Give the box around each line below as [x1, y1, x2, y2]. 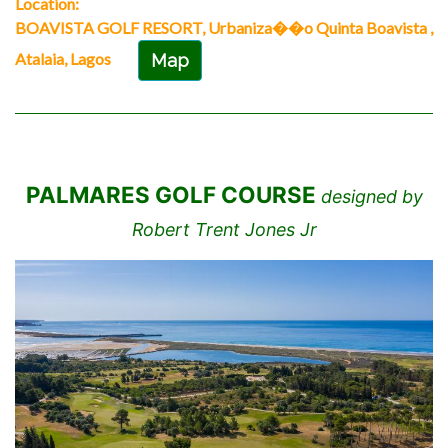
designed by [315, 185, 423, 207]
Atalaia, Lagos [15, 48, 114, 68]
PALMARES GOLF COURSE [25, 180, 316, 208]
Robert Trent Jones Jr [131, 218, 317, 240]
